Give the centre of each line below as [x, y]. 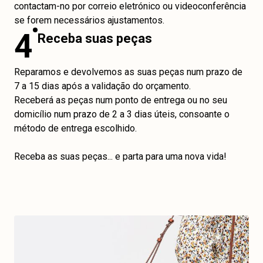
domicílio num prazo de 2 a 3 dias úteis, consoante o [122, 114]
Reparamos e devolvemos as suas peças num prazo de [128, 72]
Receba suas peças [95, 38]
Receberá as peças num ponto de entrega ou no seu [121, 100]
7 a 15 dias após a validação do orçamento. [102, 86]
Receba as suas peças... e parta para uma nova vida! [120, 156]
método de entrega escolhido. [75, 128]
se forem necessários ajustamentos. [89, 20]
